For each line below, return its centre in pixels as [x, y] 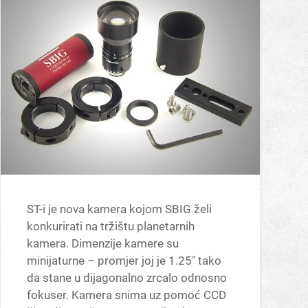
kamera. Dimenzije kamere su [102, 244]
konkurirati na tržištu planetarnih [110, 227]
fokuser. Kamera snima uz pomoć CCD [126, 295]
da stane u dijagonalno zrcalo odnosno [126, 278]
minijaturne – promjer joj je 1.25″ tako [124, 261]
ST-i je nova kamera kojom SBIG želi [119, 209]
